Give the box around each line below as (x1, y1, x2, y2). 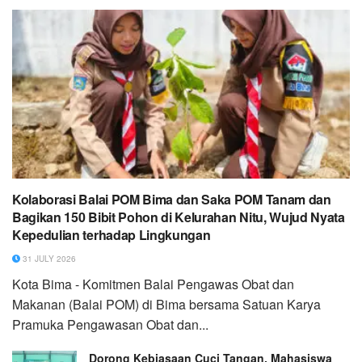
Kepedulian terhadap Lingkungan (12, 225, 211, 245)
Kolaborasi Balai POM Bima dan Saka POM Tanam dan (12, 190, 331, 209)
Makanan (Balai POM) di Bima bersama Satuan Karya (12, 295, 321, 314)
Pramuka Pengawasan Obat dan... (12, 315, 208, 335)
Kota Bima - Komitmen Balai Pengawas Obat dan (12, 275, 294, 294)
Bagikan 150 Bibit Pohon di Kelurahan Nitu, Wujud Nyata (12, 208, 345, 227)
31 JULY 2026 (20, 253, 76, 265)
